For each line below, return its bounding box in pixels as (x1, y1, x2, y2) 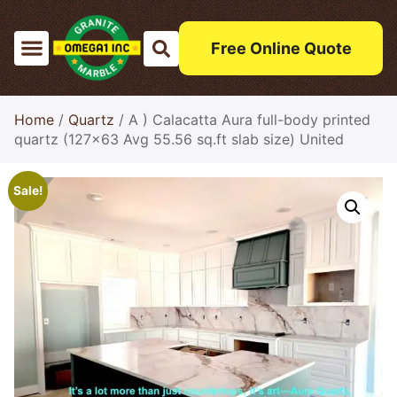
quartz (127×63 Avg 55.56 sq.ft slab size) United (14, 130, 344, 148)
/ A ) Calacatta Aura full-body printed (114, 111, 370, 128)
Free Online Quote (210, 38, 352, 58)
